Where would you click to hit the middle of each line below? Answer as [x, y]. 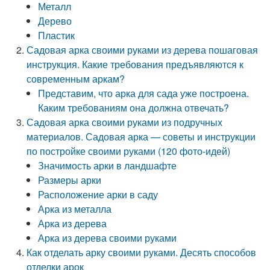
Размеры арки [70, 180]
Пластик [57, 35]
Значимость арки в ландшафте [108, 165]
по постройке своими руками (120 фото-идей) [129, 151]
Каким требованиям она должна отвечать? [134, 108]
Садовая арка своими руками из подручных [125, 122]
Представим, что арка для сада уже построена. [144, 93]
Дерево [55, 21]
